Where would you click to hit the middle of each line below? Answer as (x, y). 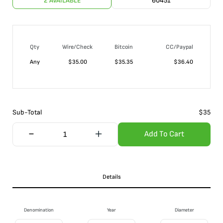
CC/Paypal (179, 47)
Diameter (184, 210)
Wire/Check (77, 47)
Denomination (39, 210)
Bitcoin (124, 47)
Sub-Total (27, 112)
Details (111, 177)
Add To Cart (164, 134)
